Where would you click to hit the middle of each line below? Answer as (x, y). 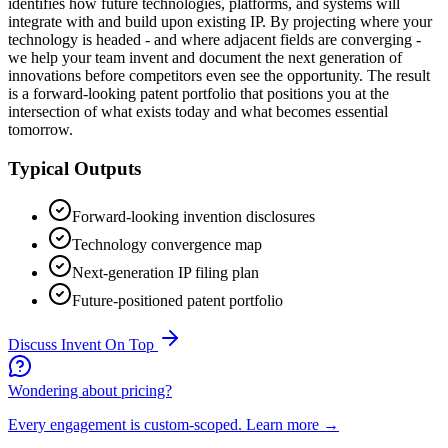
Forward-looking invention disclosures (193, 217)
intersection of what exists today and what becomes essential (198, 111)
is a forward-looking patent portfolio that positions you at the (198, 93)
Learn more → (292, 425)
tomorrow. (40, 129)
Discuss (34, 345)
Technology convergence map (167, 245)
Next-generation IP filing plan (165, 273)
